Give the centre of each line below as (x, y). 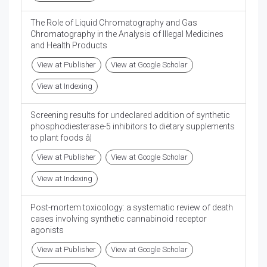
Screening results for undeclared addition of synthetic (130, 115)
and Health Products (69, 46)
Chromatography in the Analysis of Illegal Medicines (127, 34)
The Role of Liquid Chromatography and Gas (114, 23)
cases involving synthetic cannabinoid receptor (119, 219)
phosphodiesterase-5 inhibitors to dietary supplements (133, 127)
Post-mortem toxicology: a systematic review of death (132, 208)
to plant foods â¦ (61, 138)
